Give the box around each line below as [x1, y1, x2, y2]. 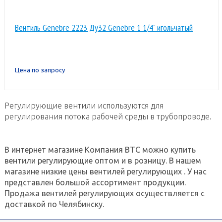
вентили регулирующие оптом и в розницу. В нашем [4, 156, 201, 165]
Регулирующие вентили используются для [4, 101, 164, 110]
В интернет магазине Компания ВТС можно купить [4, 145, 196, 154]
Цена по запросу [14, 66, 65, 73]
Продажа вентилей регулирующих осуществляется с [4, 188, 205, 198]
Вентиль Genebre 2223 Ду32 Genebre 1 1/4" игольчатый [14, 21, 193, 33]
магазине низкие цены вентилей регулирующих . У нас [4, 166, 207, 176]
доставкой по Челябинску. [4, 199, 104, 209]
